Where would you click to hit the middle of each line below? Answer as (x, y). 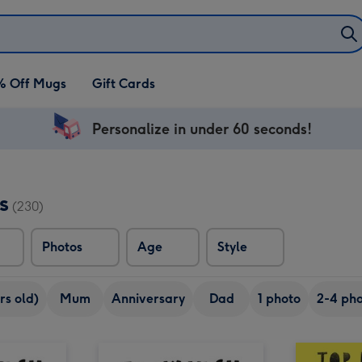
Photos (62, 247)
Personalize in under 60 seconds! (202, 129)
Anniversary (148, 299)
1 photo (279, 299)
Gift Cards (124, 84)
